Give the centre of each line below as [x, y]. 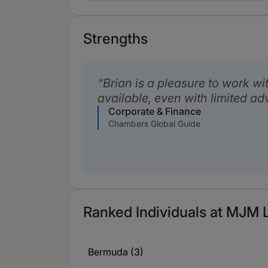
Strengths [115, 39]
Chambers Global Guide [154, 124]
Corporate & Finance [155, 112]
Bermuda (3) [116, 252]
